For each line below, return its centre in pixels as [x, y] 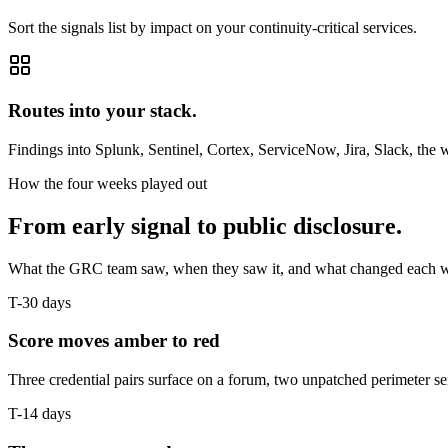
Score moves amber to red [114, 341]
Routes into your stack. [102, 111]
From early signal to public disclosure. [205, 225]
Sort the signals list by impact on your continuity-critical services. [212, 28]
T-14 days [39, 413]
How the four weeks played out [107, 183]
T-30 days [39, 302]
